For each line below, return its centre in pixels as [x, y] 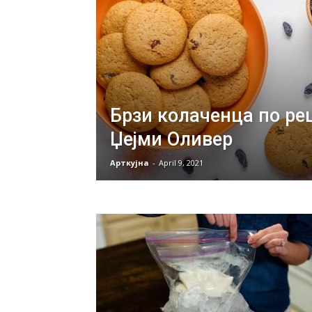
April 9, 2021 [181, 163]
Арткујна [130, 163]
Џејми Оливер [171, 139]
